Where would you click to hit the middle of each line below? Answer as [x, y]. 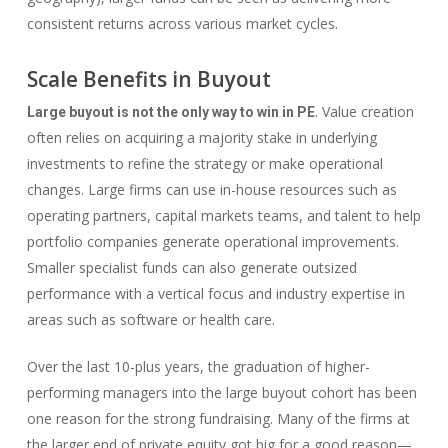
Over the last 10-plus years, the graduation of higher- [198, 366]
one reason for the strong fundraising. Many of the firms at [218, 418]
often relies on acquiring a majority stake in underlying [201, 137]
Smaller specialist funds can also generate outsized [191, 267]
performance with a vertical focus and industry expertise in [215, 293]
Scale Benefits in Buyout [148, 79]
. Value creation [364, 111]
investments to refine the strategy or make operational [204, 163]
